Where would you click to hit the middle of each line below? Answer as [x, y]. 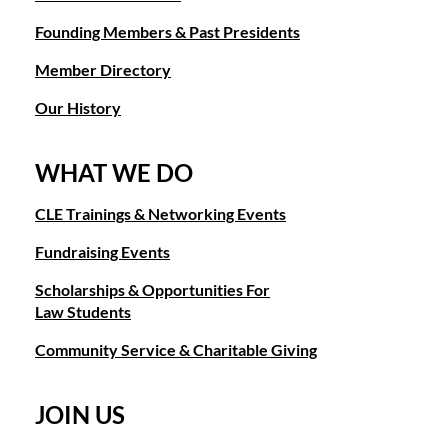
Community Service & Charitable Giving [176, 349]
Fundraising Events [102, 251]
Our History [78, 107]
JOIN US [80, 414]
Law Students [83, 311]
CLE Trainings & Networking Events [160, 213]
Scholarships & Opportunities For [152, 289]
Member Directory [103, 69]
